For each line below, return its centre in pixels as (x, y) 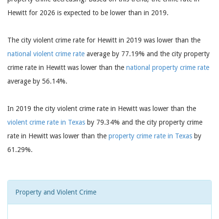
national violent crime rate (46, 54)
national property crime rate (168, 67)
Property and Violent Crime (56, 192)
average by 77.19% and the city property (147, 54)
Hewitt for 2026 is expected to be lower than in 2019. (88, 13)
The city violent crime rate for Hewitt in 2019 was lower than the (104, 40)
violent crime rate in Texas (46, 122)
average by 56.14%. (37, 81)
